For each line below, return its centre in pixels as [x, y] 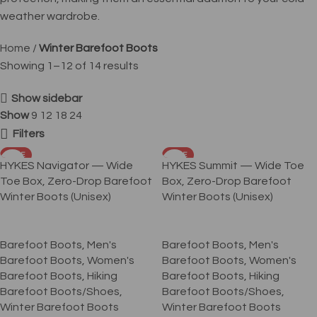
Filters [28, 134]
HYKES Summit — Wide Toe [233, 166]
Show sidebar [47, 98]
